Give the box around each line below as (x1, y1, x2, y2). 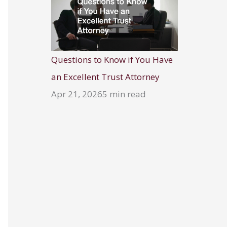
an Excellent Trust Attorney (51, 71, 160, 83)
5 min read (102, 88, 146, 100)
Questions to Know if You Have (51, 54, 173, 66)
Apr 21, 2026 (51, 88, 102, 100)
